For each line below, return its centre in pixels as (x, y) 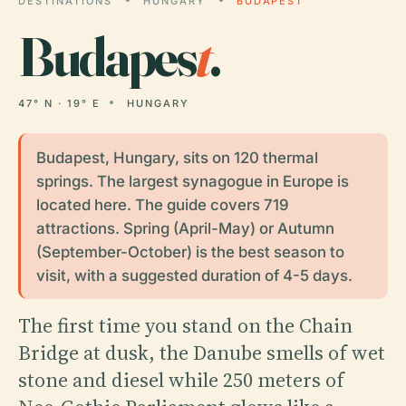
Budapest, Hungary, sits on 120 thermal (177, 157)
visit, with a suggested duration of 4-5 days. (194, 275)
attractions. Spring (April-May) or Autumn (185, 228)
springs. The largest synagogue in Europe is (192, 181)
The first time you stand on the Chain (185, 325)
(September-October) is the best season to (190, 251)
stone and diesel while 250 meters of (181, 379)
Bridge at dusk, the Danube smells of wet (202, 352)
